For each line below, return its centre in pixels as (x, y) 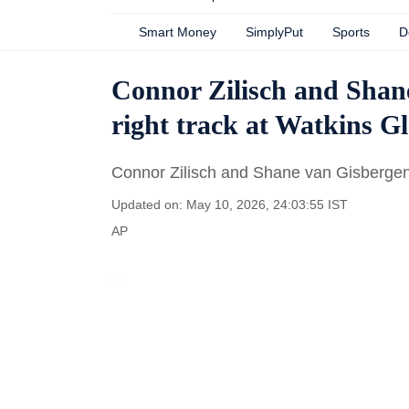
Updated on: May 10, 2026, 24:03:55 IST (230, 204)
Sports (351, 32)
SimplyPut (274, 32)
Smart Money (178, 32)
